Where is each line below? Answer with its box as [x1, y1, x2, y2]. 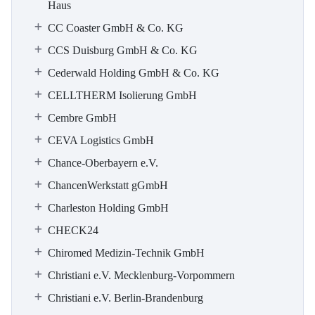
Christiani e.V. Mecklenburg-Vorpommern [48, 269, 235, 281]
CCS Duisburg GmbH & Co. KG [48, 44, 198, 56]
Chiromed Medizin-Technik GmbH [48, 247, 205, 259]
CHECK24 [48, 224, 98, 236]
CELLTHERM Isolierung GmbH [48, 89, 197, 101]
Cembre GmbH [48, 112, 117, 124]
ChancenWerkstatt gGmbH [48, 179, 168, 191]
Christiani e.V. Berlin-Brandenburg [48, 292, 203, 304]
